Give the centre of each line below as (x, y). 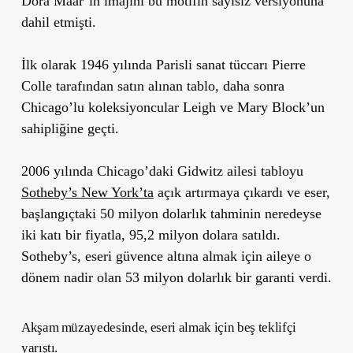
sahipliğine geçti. (70, 128)
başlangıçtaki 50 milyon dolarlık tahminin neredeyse (171, 213)
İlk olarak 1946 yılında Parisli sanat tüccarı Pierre (163, 64)
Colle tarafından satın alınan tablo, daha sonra (152, 85)
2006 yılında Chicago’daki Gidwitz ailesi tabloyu (162, 171)
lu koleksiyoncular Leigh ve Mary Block (189, 107)
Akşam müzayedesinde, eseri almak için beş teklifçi (158, 327)
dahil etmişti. (58, 22)
